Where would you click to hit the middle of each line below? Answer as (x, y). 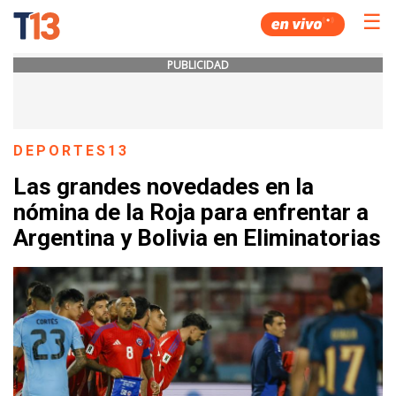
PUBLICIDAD (198, 65)
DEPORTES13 (72, 151)
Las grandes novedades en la (164, 187)
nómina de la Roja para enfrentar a (191, 213)
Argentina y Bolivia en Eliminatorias (197, 238)
